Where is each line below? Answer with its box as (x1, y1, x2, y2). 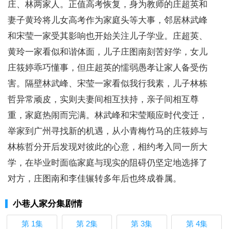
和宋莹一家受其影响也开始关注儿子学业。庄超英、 (8, 31, 208, 41)
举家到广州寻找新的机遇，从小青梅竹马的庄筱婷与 (8, 126, 208, 136)
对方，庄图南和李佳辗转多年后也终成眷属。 (8, 174, 181, 184)
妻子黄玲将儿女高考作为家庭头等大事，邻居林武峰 (8, 15, 208, 26)
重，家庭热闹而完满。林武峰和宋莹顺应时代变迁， (8, 110, 208, 121)
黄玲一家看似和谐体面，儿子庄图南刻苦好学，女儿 (8, 47, 208, 57)
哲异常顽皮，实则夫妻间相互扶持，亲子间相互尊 (8, 95, 199, 105)
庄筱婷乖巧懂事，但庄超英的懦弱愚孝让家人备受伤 (8, 63, 208, 73)
